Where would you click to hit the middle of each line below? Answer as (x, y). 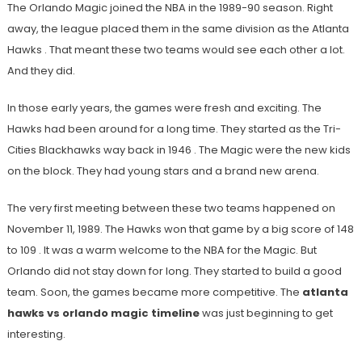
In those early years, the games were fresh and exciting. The (164, 108)
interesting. (36, 335)
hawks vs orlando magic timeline (103, 314)
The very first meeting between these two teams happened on (171, 208)
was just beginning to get (266, 314)
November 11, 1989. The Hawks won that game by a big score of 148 (180, 229)
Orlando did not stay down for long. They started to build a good (174, 271)
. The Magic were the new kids (272, 150)
